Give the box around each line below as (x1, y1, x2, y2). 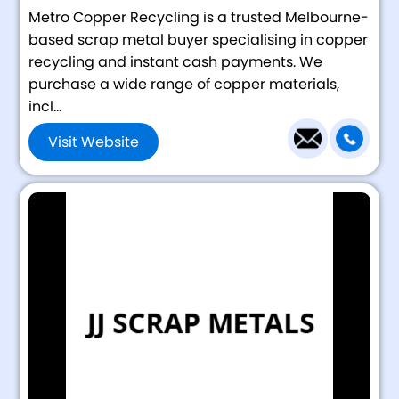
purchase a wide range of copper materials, (28, 74, 340, 94)
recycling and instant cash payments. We (28, 52, 323, 72)
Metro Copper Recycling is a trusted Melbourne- (28, 7, 370, 28)
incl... (28, 96, 62, 117)
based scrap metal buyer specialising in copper (28, 29, 369, 50)
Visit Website (48, 131, 140, 152)
